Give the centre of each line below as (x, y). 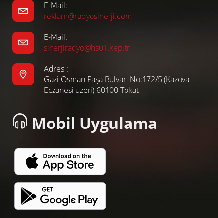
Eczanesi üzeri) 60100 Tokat (91, 90)
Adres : (56, 69)
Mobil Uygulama (92, 123)
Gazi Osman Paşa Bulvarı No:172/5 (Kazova (117, 80)
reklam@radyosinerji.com (88, 16)
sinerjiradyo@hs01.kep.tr (87, 48)
